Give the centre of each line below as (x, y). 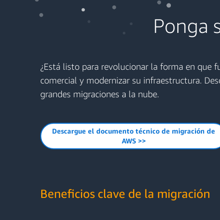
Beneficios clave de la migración (125, 193)
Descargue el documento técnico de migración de (134, 131)
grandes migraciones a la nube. (100, 94)
